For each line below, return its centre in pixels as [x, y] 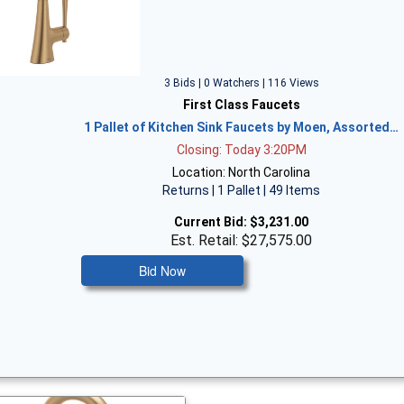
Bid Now [162, 270]
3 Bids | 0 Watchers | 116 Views [241, 83]
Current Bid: [211, 221]
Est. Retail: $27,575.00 [242, 240]
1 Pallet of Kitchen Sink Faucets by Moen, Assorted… [242, 127]
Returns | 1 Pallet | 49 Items [242, 190]
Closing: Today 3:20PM [241, 149]
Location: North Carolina [242, 172]
